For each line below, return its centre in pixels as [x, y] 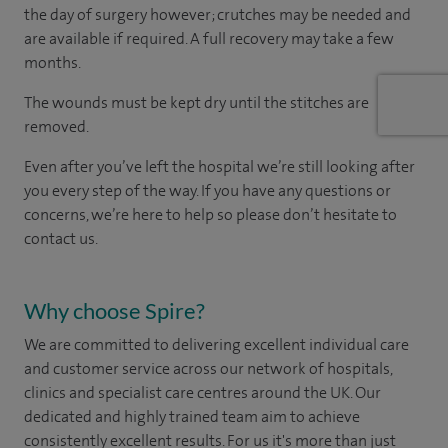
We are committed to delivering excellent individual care [216, 344]
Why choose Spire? [114, 310]
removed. [56, 126]
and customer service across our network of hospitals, [208, 368]
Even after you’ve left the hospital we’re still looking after [219, 166]
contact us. [61, 238]
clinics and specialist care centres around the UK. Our [202, 392]
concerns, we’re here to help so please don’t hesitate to [210, 214]
